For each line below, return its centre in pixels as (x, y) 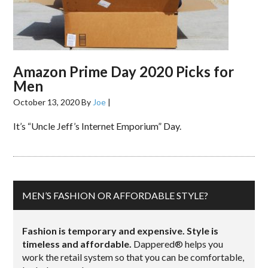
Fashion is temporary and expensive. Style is (121, 231)
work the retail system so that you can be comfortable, (133, 257)
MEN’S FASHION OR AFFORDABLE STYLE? (115, 195)
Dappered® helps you (178, 244)
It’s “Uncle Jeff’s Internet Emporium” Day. (98, 126)
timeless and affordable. (77, 244)
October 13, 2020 (47, 102)
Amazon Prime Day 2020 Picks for (124, 71)
